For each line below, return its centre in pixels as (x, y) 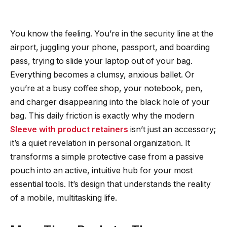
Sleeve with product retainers (69, 130)
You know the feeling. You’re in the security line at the (112, 34)
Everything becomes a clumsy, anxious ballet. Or (102, 75)
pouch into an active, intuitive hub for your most (101, 171)
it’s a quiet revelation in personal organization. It (100, 143)
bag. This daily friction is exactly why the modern (102, 116)
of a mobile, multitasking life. (64, 198)
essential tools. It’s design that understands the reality (110, 184)
